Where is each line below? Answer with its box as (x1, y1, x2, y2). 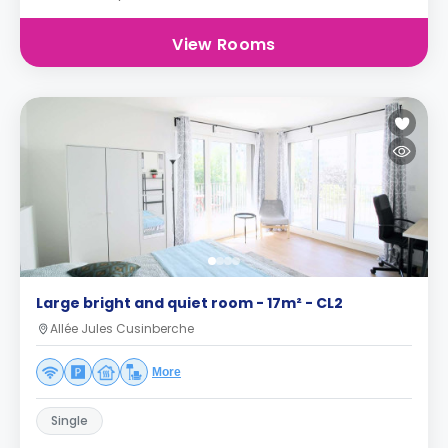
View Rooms (172, 33, 276, 56)
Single (51, 412, 88, 429)
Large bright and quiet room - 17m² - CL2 (36, 293, 343, 313)
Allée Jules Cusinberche (50, 320, 194, 337)
